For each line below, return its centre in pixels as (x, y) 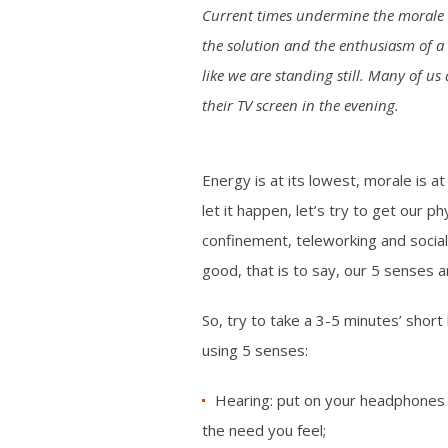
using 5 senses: (255, 350)
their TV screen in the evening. (300, 105)
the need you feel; (264, 430)
